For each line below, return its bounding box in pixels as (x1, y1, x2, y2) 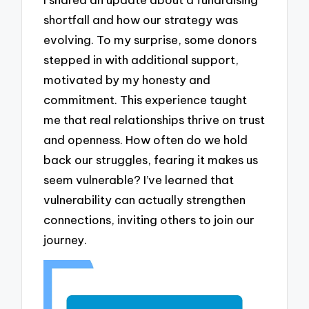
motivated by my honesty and (43, 72, 211, 87)
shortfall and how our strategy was (43, 12, 239, 27)
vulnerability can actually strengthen (43, 192, 246, 207)
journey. (43, 232, 88, 247)
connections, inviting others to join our (43, 212, 255, 227)
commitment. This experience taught (43, 92, 248, 107)
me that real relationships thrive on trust (43, 112, 266, 127)
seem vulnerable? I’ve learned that (43, 172, 235, 187)
